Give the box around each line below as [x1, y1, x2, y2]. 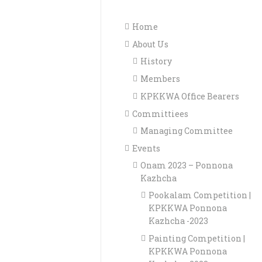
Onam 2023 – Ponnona [140, 159, 233, 171]
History [140, 55, 173, 67]
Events [132, 142, 161, 154]
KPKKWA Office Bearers [140, 90, 240, 102]
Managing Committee [140, 125, 233, 136]
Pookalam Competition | [149, 189, 251, 201]
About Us [132, 38, 169, 50]
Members [140, 73, 181, 84]
